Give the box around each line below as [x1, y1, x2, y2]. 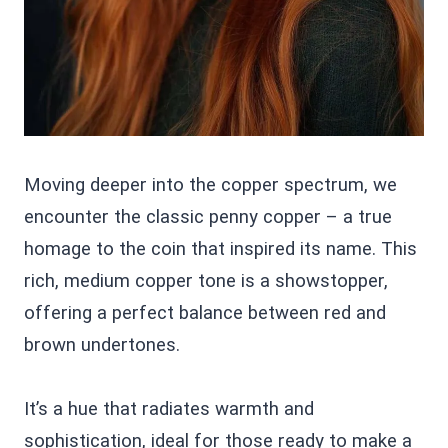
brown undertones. [24, 333, 180, 356]
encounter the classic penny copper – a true [24, 205, 392, 228]
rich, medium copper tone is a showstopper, [24, 269, 388, 292]
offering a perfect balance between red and [24, 301, 386, 324]
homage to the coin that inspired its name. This [24, 237, 417, 260]
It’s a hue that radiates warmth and [24, 397, 314, 420]
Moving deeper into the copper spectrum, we [24, 173, 397, 196]
